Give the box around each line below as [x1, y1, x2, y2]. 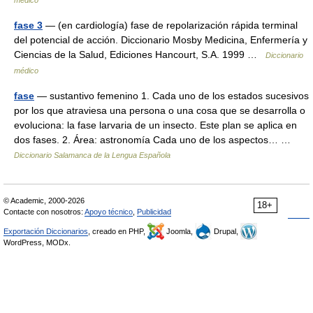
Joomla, [164, 227, 195, 235]
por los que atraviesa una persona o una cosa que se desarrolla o [14, 105, 305, 116]
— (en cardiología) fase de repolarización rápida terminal [43, 20, 298, 31]
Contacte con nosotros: [3, 208, 85, 216]
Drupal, [212, 227, 240, 235]
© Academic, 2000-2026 [3, 196, 85, 205]
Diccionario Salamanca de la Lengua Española [14, 151, 170, 159]
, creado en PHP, [88, 227, 147, 235]
